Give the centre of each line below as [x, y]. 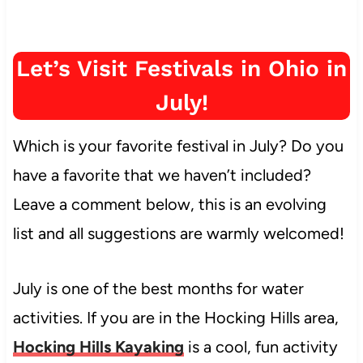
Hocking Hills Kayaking [98, 346]
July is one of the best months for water [158, 288]
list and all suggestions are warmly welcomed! [178, 233]
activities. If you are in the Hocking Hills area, [175, 317]
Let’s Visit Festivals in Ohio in [181, 68]
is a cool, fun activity [261, 346]
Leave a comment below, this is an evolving [169, 204]
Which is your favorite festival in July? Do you [178, 145]
